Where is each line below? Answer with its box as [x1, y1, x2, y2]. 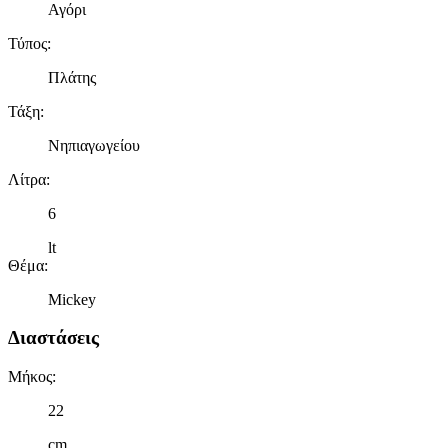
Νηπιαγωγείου [48, 136, 140, 154]
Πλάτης [48, 68, 96, 86]
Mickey [48, 290, 96, 308]
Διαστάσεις [8, 327, 99, 349]
